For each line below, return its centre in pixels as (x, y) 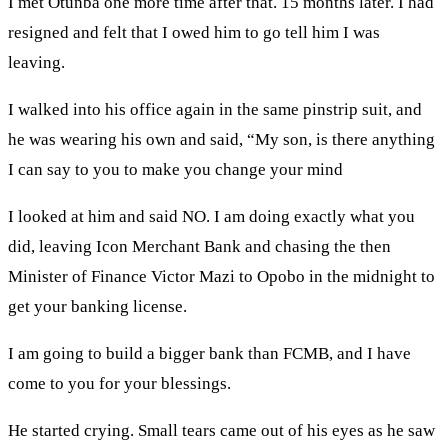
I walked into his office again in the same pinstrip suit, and (215, 110)
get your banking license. (97, 307)
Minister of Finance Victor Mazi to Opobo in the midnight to (221, 277)
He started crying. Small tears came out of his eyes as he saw (221, 431)
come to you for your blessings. (119, 384)
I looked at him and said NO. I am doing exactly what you (211, 217)
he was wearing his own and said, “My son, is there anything (221, 140)
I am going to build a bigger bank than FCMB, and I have (209, 354)
